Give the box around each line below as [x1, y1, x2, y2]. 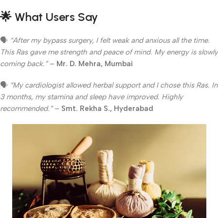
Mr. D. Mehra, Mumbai [56, 59, 133, 69]
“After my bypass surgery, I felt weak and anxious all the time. [10, 36, 210, 45]
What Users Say [15, 10, 98, 24]
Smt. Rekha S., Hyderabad [61, 104, 153, 113]
